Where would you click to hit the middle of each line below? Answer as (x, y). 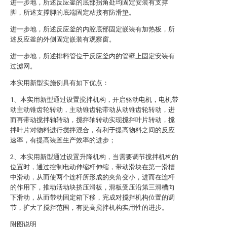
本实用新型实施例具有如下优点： (60, 83)
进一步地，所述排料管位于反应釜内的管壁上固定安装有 (92, 56)
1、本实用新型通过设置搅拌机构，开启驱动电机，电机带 (94, 100)
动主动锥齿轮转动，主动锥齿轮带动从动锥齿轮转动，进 (92, 110)
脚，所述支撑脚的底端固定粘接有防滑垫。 (73, 12)
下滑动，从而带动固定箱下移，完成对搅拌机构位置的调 (92, 197)
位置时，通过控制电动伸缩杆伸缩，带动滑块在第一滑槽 (92, 167)
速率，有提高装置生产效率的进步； (63, 140)
